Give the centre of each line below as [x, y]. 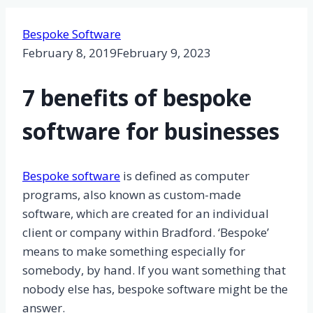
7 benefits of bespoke [137, 97]
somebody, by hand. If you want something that [154, 270]
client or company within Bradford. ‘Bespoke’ [146, 233]
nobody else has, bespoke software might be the [155, 289]
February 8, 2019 [70, 53]
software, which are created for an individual [146, 214]
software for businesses [151, 131]
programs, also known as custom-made [132, 195]
